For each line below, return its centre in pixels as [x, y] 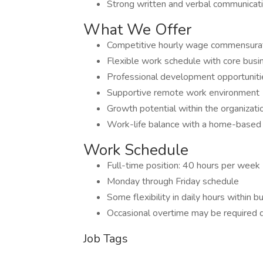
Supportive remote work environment [183, 93]
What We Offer [137, 30]
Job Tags [106, 239]
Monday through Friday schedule [173, 181]
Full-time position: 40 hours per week [183, 166]
